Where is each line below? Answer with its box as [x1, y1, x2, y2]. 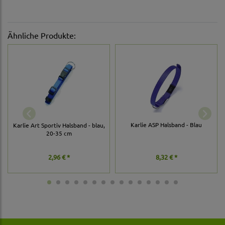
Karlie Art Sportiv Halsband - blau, [13, 121, 105, 130]
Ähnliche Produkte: [8, 30, 76, 41]
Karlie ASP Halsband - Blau [131, 120, 202, 129]
